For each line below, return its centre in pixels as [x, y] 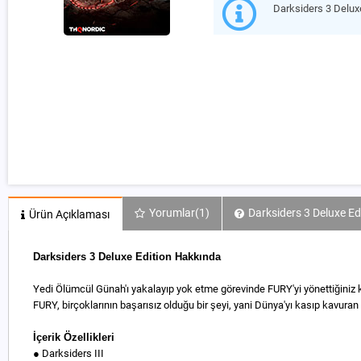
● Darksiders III [68, 353]
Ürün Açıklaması [69, 214]
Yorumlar [172, 213]
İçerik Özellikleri [74, 337]
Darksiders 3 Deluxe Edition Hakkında [127, 257]
